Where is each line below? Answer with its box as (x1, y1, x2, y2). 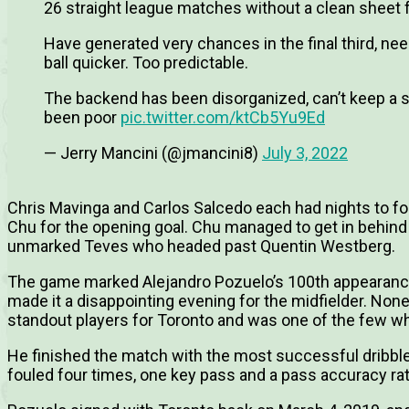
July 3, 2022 (262, 143, 348, 163)
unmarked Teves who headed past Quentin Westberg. (7, 236, 395, 257)
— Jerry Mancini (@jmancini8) (44, 143, 262, 163)
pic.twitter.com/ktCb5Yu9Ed (121, 108, 325, 128)
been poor (44, 108, 121, 128)
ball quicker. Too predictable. (44, 53, 248, 73)
